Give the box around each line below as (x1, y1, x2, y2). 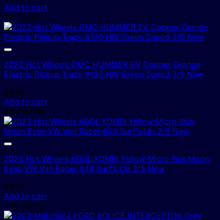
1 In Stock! (4, 12, 42, 22)
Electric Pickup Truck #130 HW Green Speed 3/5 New (4, 69, 204, 79)
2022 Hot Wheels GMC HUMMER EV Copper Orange (4, 59, 200, 69)
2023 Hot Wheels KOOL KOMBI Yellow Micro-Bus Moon (4, 153, 209, 164)
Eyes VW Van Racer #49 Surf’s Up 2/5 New (4, 163, 165, 173)
